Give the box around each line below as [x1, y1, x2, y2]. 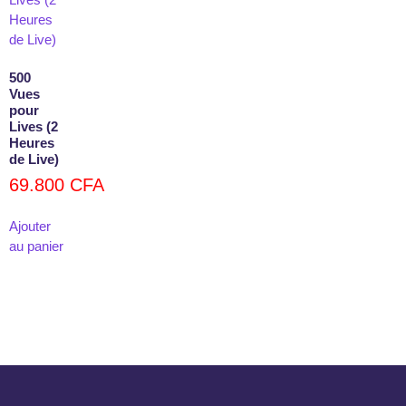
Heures [9, 135, 54, 151]
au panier [9, 238, 63, 255]
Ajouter [9, 218, 51, 235]
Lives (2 [9, 119, 58, 135]
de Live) [9, 151, 59, 168]
